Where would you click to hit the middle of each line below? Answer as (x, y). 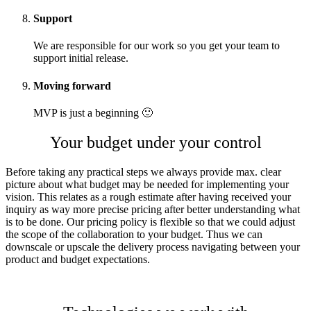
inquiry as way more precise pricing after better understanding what (153, 209)
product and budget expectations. (78, 259)
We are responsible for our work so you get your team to (157, 46)
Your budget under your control (155, 142)
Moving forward (72, 85)
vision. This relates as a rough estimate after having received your (148, 196)
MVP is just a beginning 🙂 (93, 112)
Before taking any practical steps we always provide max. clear (143, 171)
